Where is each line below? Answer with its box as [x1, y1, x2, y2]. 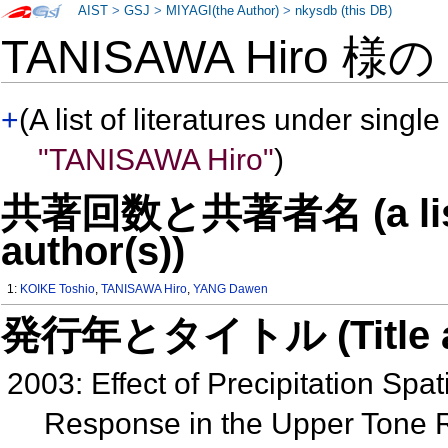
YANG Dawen [193, 282, 269, 297]
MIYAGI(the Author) [166, 4, 280, 18]
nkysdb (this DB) [295, 4, 393, 18]
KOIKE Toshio [20, 282, 96, 297]
